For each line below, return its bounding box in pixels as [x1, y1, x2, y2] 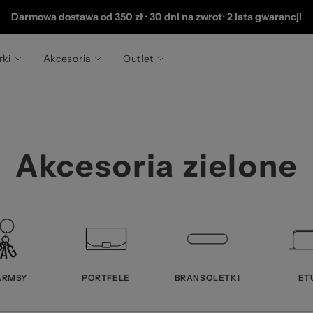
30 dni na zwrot [150, 10, 222, 23]
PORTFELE [82, 272, 130, 283]
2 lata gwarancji [227, 10, 302, 23]
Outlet [122, 52, 154, 65]
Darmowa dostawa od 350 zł [11, 10, 143, 23]
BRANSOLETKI [174, 272, 240, 283]
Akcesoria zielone [15, 147, 298, 184]
